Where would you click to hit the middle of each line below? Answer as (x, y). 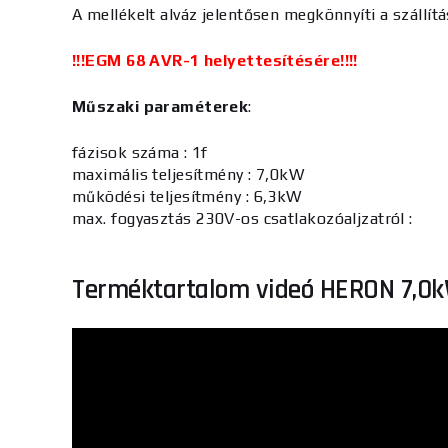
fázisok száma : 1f (140, 152)
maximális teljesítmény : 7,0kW (188, 174)
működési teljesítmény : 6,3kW (187, 196)
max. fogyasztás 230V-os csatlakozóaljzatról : (242, 218)
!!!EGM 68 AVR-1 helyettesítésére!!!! (215, 60)
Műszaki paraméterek (160, 106)
